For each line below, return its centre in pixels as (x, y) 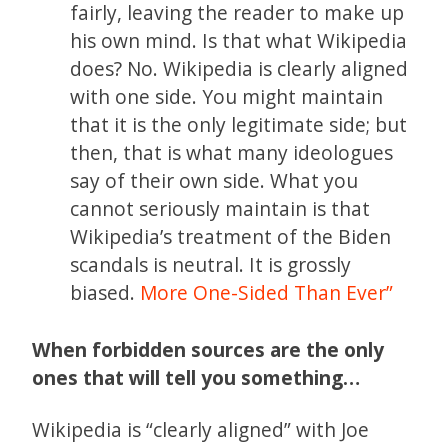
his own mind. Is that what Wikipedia (239, 41)
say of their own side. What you (214, 181)
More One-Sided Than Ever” (267, 293)
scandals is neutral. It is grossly (211, 265)
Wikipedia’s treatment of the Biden (231, 237)
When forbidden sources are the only (208, 350)
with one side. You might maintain (227, 97)
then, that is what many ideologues (232, 153)
